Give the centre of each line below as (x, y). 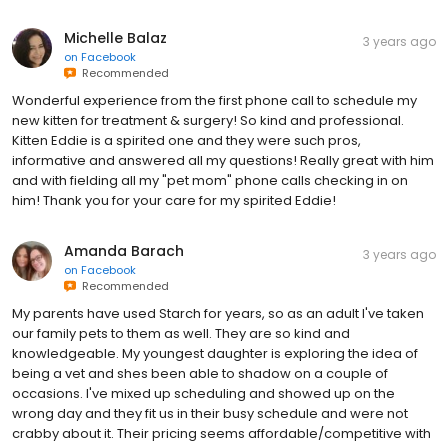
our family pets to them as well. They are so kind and (181, 334)
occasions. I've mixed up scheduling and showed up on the (203, 394)
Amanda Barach (124, 251)
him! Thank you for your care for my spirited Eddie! (174, 201)
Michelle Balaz (115, 38)
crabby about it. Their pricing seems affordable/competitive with (221, 434)
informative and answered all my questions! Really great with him (223, 161)
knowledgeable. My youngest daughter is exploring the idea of (215, 354)
